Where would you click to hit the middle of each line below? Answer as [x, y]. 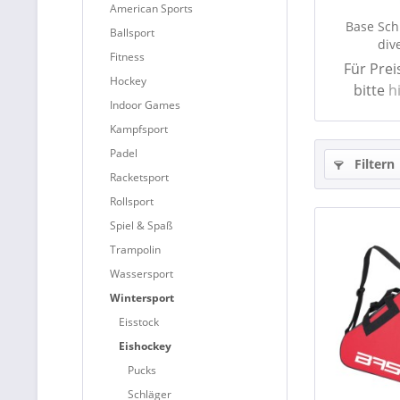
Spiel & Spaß [141, 225]
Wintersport [142, 298]
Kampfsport [139, 129]
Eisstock [139, 322]
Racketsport [139, 177]
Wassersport [142, 274]
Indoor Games [145, 105]
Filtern [373, 164]
